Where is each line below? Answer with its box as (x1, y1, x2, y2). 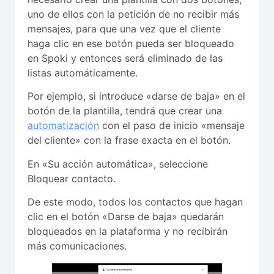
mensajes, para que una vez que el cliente (28, 22, 221, 35)
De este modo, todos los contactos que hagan (28, 196, 243, 209)
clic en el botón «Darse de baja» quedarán (28, 210, 224, 223)
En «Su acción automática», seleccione (28, 157, 208, 170)
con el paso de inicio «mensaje (99, 119, 245, 132)
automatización (28, 119, 99, 132)
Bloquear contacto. (28, 172, 116, 185)
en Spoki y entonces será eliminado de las (28, 51, 223, 64)
